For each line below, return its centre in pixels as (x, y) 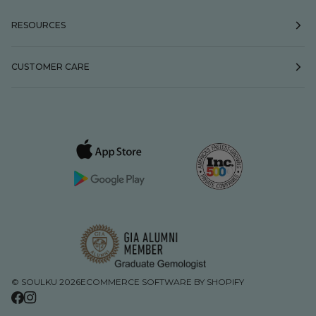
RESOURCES (38, 25)
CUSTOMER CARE (50, 66)
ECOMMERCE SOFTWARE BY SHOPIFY (162, 282)
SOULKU (39, 282)
